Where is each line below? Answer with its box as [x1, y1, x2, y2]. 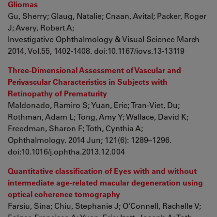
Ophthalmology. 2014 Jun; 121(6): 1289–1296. [8, 135, 171, 145]
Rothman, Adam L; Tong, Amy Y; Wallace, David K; [8, 111, 188, 122]
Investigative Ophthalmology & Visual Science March [8, 34, 200, 44]
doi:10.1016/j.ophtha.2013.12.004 [8, 146, 125, 156]
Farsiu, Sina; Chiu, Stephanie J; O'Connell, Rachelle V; [8, 201, 201, 211]
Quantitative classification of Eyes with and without [8, 166, 197, 176]
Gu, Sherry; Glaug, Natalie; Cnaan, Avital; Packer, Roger [8, 11, 206, 21]
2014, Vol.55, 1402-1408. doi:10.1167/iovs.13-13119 [8, 46, 185, 56]
